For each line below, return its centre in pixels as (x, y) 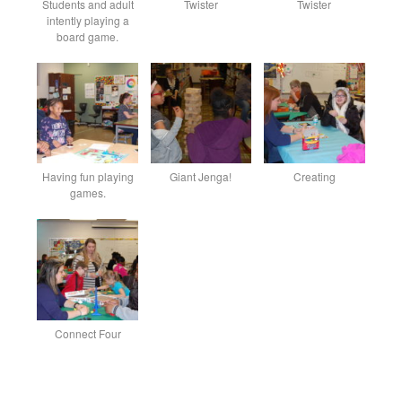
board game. (88, 36)
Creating (314, 177)
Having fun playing (87, 177)
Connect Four (87, 333)
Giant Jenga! (201, 177)
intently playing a (87, 20)
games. (87, 193)
